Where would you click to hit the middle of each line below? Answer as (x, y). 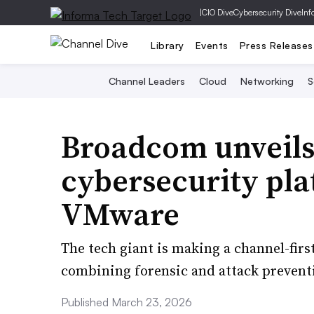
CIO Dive (218, 12)
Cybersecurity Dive (267, 12)
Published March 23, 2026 (127, 302)
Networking (267, 81)
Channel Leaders (147, 81)
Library (168, 45)
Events (212, 45)
